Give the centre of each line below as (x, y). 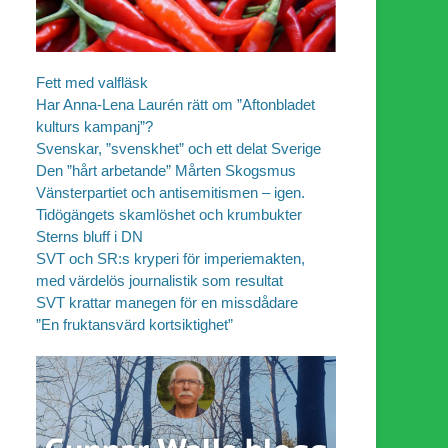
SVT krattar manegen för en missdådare (167, 302)
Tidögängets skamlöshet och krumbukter (169, 214)
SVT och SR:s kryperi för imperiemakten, (170, 258)
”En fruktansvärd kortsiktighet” (134, 324)
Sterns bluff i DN (89, 236)
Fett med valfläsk (92, 82)
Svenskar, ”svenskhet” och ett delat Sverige (178, 148)
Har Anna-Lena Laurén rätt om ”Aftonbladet (175, 104)
